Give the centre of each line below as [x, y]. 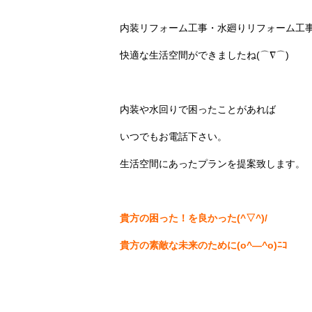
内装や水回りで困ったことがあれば [198, 109]
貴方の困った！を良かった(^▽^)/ [194, 218]
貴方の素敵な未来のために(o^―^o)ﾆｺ [203, 245]
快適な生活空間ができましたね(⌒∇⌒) [204, 55]
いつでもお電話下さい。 [173, 136]
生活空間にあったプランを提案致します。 [212, 163]
